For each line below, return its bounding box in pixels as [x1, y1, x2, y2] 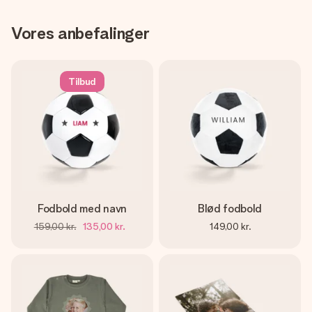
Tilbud [68, 76, 97, 87]
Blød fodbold [197, 202, 263, 215]
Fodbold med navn [38, 202, 127, 215]
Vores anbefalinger [11, 23, 150, 43]
